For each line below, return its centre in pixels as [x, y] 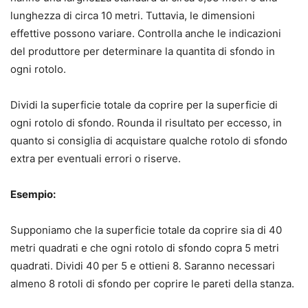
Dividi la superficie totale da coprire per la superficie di [144, 105]
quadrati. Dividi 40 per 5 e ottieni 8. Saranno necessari [143, 266]
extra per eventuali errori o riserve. [96, 159]
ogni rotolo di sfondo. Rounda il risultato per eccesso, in [146, 123]
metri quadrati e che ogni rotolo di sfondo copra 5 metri [145, 248]
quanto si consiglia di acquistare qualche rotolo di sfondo [149, 141]
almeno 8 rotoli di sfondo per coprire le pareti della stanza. [152, 284]
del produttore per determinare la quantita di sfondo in [143, 52]
